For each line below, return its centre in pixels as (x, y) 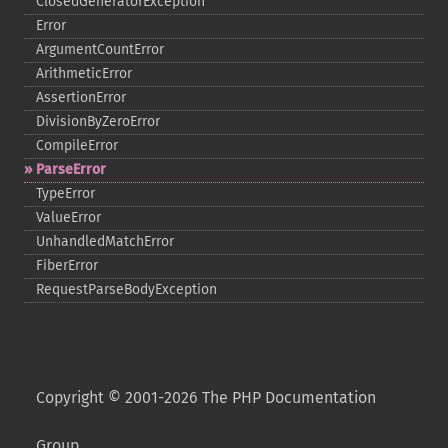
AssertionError (81, 97)
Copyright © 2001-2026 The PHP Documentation (206, 397)
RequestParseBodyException (126, 289)
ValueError (68, 217)
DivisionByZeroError (98, 121)
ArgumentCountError (100, 49)
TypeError (65, 193)
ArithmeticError (84, 73)
